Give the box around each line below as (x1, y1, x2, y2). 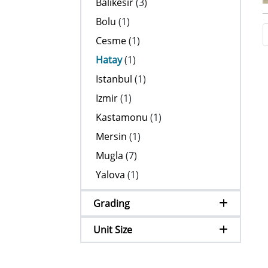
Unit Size (93, 223, 133, 236)
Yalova (96, 168, 126, 181)
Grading (93, 197, 130, 210)
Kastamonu (96, 111, 148, 124)
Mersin (96, 130, 127, 143)
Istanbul (96, 72, 133, 86)
